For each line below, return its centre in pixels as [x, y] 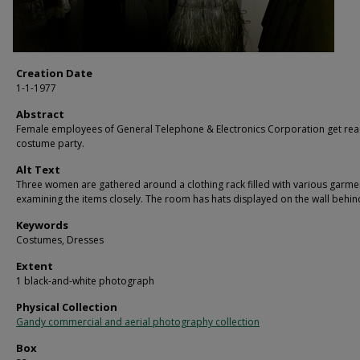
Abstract [40, 114]
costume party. [50, 143]
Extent [35, 266]
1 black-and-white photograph [85, 280]
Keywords [42, 225]
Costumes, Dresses [60, 239]
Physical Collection [67, 307]
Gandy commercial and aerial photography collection [138, 321]
